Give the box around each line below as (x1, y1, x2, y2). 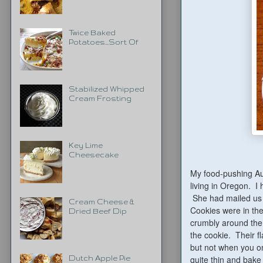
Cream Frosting (68, 94, 131, 102)
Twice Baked (68, 28, 116, 36)
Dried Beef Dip (68, 207, 127, 215)
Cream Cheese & (68, 197, 134, 205)
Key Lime (68, 141, 103, 149)
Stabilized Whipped (68, 85, 144, 93)
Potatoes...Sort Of (68, 38, 139, 46)
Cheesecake (68, 150, 119, 159)
